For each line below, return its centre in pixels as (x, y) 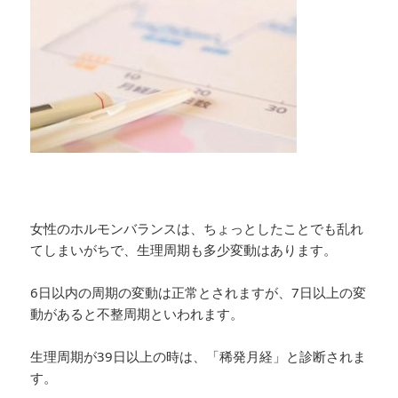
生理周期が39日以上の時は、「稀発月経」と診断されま (199, 356)
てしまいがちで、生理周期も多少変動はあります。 (184, 249)
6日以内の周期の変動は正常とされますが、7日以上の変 (199, 292)
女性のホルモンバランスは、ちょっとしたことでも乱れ (197, 228)
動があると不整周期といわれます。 (137, 313)
